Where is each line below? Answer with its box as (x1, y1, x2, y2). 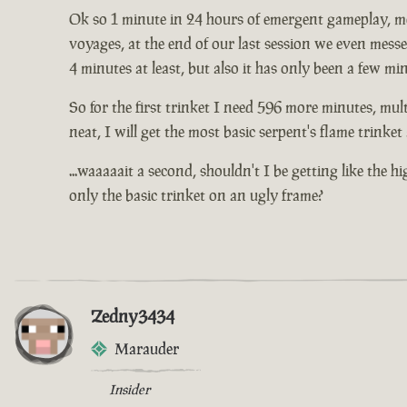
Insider (109, 381, 150, 399)
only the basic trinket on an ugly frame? (69, 185, 323, 206)
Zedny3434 (91, 304, 174, 329)
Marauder (114, 339, 179, 360)
